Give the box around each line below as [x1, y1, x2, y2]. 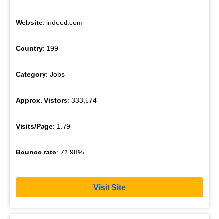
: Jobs [46, 70, 65, 79]
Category [16, 70, 46, 79]
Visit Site [93, 183, 126, 192]
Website [16, 19, 43, 27]
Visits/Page [16, 122, 53, 131]
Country [16, 44, 43, 53]
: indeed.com [43, 19, 83, 27]
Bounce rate [16, 148, 56, 156]
